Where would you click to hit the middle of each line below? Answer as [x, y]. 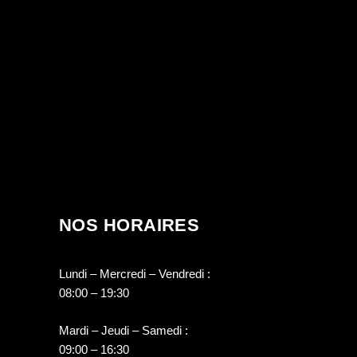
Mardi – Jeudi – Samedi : [124, 331]
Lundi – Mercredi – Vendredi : [135, 274]
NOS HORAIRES [129, 226]
